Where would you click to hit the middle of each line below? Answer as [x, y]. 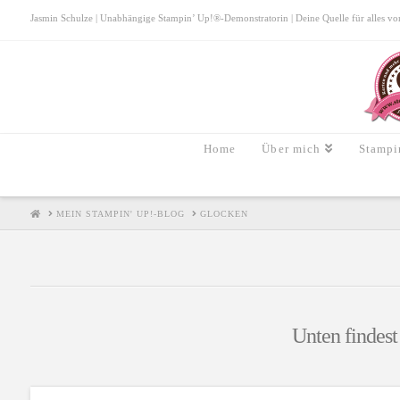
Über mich [292, 149]
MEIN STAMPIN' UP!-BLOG [120, 213]
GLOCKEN [224, 213]
